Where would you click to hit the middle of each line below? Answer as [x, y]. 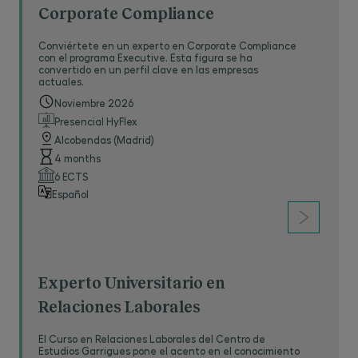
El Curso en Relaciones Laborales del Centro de [152, 338]
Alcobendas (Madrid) [104, 139]
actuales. [61, 81]
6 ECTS [71, 176]
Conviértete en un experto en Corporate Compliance [167, 45]
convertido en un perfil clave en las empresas [148, 69]
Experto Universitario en [132, 284]
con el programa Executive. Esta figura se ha [145, 57]
